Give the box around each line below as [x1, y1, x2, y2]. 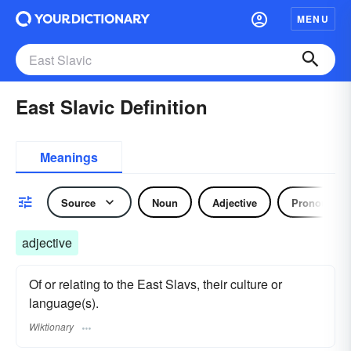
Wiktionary [29, 320, 74, 334]
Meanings [40, 148, 98, 166]
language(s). [29, 294, 99, 312]
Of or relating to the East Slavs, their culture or [29, 275, 282, 293]
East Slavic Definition [16, 93, 208, 120]
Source [61, 194, 96, 210]
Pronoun [291, 194, 334, 210]
